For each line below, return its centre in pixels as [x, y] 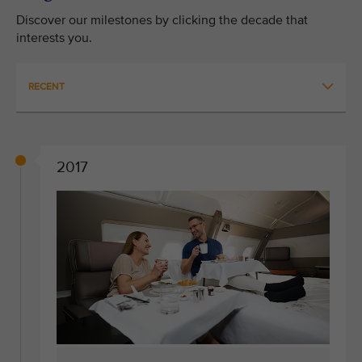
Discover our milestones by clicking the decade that [162, 20]
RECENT [46, 87]
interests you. [54, 38]
